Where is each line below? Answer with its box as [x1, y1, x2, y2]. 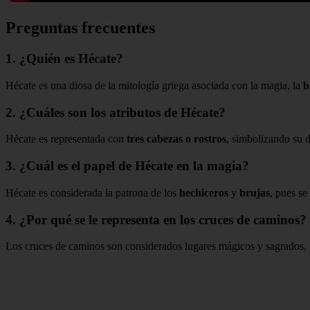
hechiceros [179, 186, 228, 199]
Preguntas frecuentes [6, 19, 155, 37]
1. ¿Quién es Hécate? [6, 51, 123, 66]
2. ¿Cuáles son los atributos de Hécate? [6, 104, 226, 120]
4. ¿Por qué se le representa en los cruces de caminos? [6, 212, 307, 227]
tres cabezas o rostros [127, 133, 226, 145]
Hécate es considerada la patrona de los [6, 186, 179, 199]
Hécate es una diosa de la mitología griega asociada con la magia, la [6, 79, 303, 91]
